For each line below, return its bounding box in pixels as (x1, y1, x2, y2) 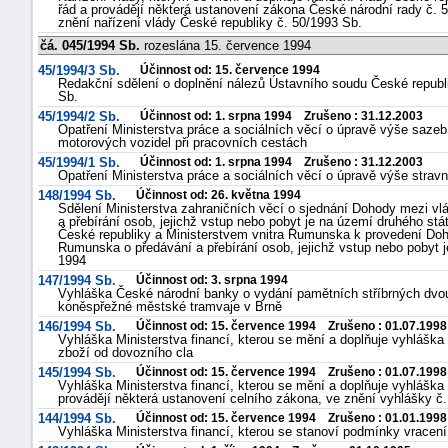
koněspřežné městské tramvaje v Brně (58, 299, 282, 314)
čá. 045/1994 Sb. (40, 38, 140, 53)
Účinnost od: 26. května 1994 (136, 188, 301, 202)
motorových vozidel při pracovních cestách (58, 135, 307, 150)
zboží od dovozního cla (58, 345, 193, 360)
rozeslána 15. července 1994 (140, 38, 311, 53)
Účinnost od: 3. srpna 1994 (136, 273, 288, 287)
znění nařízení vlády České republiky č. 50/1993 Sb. (58, 15, 362, 30)
